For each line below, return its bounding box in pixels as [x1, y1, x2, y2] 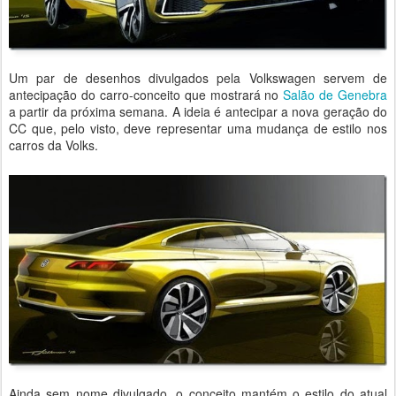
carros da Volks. [9, 136, 98, 155]
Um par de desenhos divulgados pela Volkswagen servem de [9, 69, 387, 88]
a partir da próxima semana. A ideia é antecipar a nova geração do [9, 103, 387, 121]
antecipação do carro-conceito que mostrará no [9, 86, 284, 104]
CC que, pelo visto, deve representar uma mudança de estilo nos [9, 119, 387, 138]
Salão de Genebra [283, 86, 387, 104]
